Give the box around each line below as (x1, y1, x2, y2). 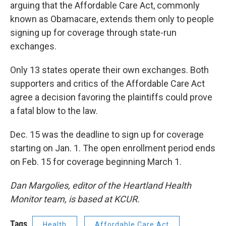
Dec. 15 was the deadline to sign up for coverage (10, 129, 204, 140)
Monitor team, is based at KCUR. (10, 194, 140, 204)
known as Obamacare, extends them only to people (10, 14, 214, 24)
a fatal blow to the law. (10, 105, 98, 116)
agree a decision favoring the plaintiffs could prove (10, 92, 212, 102)
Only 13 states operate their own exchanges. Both (10, 65, 209, 75)
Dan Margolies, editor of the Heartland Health (10, 180, 191, 191)
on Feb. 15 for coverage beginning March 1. (10, 156, 182, 167)
